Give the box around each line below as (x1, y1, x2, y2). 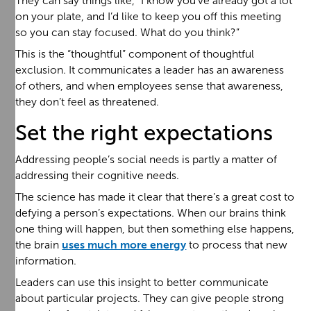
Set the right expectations (15, 119, 274, 146)
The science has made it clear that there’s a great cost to (15, 190, 295, 204)
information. (15, 254, 77, 268)
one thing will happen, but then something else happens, (15, 222, 295, 236)
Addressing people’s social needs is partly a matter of (15, 153, 278, 167)
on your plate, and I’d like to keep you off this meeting (15, 9, 282, 23)
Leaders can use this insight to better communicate (15, 276, 269, 289)
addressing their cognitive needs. (15, 169, 180, 183)
